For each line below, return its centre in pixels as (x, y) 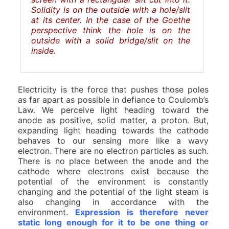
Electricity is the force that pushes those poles (113, 89)
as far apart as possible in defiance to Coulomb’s (113, 99)
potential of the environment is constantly (113, 181)
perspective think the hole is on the (111, 30)
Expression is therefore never (142, 212)
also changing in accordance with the (113, 202)
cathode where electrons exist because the (113, 171)
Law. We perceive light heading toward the (113, 110)
